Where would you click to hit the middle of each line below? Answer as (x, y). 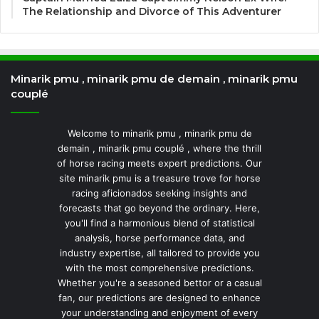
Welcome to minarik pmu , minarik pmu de (159, 134)
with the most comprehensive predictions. (159, 268)
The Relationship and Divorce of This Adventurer (152, 12)
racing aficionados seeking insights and (159, 193)
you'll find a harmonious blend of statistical (159, 223)
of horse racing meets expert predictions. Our (159, 163)
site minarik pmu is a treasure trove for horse (159, 178)
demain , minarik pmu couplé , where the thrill (159, 148)
